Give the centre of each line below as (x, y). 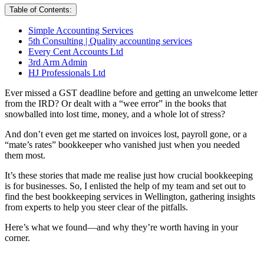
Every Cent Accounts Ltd (76, 51)
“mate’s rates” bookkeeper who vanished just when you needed (122, 144)
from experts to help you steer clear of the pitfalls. (96, 207)
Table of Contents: (41, 9)
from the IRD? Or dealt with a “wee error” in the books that (115, 103)
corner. (17, 237)
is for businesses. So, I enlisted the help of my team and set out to (125, 186)
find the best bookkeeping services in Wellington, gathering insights (130, 196)
